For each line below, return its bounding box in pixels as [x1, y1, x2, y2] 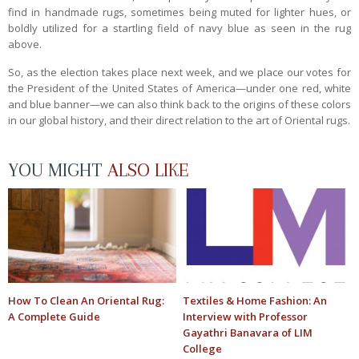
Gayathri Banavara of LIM [183, 325, 313, 341]
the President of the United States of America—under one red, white [8, 80, 351, 95]
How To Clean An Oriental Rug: [8, 293, 164, 309]
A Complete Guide [8, 309, 100, 325]
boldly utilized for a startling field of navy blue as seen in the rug [8, 20, 351, 35]
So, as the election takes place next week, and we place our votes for [8, 64, 351, 79]
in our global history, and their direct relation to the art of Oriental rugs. [8, 112, 350, 127]
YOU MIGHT [8, 158, 107, 181]
